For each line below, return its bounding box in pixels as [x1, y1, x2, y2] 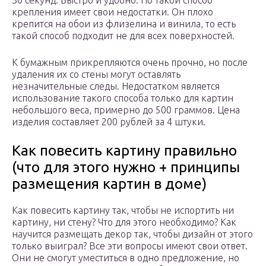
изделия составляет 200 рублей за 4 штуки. [12, 116, 205, 128]
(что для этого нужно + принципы [12, 159, 240, 176]
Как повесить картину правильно [12, 142, 237, 159]
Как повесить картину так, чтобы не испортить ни [12, 205, 234, 216]
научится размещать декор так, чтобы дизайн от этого [12, 229, 253, 240]
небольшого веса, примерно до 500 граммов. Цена [12, 104, 240, 116]
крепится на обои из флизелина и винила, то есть [12, 18, 236, 30]
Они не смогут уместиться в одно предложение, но [12, 252, 239, 264]
